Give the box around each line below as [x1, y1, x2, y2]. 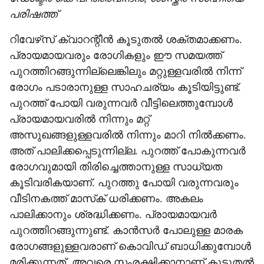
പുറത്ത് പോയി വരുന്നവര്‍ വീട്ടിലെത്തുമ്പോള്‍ [9, 97, 233, 109]
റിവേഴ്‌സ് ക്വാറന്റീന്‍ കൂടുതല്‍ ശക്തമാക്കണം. [9, 34, 242, 45]
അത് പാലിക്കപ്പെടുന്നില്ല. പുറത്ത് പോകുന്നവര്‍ [9, 145, 246, 157]
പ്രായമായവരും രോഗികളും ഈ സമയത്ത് [9, 49, 222, 61]
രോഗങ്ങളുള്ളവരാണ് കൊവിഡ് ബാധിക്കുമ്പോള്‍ [9, 240, 251, 252]
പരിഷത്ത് [9, 8, 57, 20]
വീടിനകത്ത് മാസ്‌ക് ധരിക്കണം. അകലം [9, 193, 203, 204]
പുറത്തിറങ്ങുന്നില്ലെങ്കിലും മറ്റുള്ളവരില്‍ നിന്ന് [9, 65, 242, 77]
